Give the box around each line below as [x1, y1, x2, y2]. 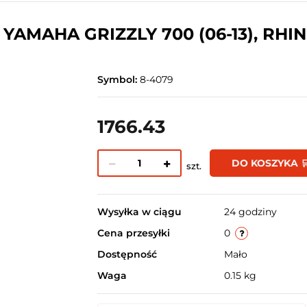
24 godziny [223, 206, 277, 218]
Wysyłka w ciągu [97, 206, 182, 218]
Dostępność [97, 248, 157, 260]
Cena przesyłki [97, 227, 170, 239]
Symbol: [97, 73, 140, 86]
